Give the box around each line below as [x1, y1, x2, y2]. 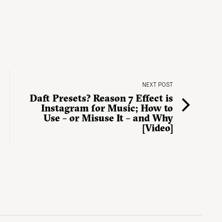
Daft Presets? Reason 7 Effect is [30, 92, 173, 104]
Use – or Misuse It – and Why [44, 111, 173, 124]
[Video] [142, 121, 173, 134]
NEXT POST [142, 82, 173, 88]
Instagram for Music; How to [41, 102, 173, 114]
